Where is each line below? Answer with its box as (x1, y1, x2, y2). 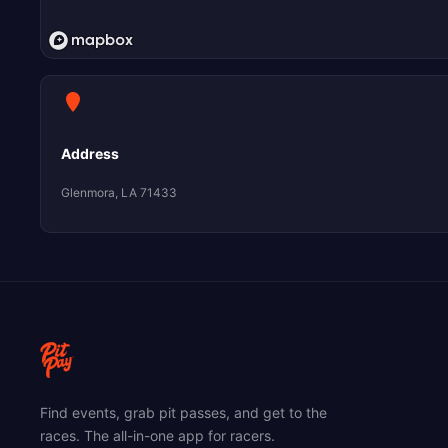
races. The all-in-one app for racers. (40, 427, 275, 445)
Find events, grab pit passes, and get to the (40, 404, 327, 422)
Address (61, 145, 119, 163)
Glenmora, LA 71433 (61, 185, 177, 201)
